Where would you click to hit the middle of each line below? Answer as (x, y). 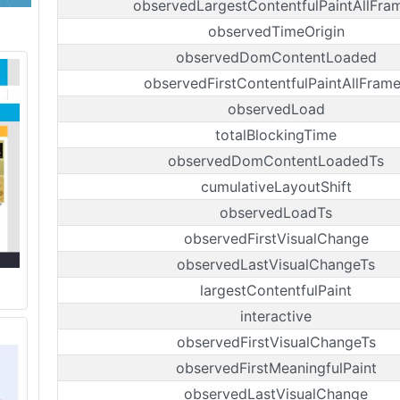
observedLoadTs (276, 212)
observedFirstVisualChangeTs (276, 342)
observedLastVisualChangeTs (276, 264)
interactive (276, 316)
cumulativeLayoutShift (276, 187)
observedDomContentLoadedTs (276, 161)
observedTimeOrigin (276, 31)
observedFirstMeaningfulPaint (276, 368)
